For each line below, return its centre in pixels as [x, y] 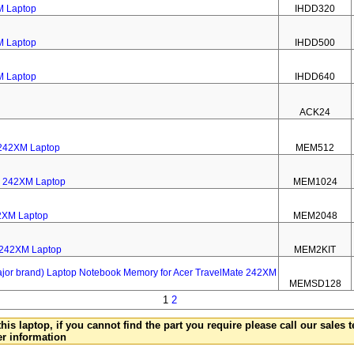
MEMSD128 [315, 284]
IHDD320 [315, 9]
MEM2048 [315, 216]
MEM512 [315, 148]
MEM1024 [315, 182]
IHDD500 [315, 43]
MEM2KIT [315, 250]
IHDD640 [315, 77]
